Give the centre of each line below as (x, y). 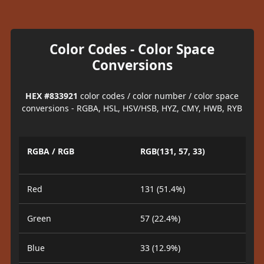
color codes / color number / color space (158, 95)
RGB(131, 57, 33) (173, 151)
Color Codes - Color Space (132, 49)
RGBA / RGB (50, 151)
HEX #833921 (52, 95)
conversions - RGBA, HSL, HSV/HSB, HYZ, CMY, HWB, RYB (132, 108)
